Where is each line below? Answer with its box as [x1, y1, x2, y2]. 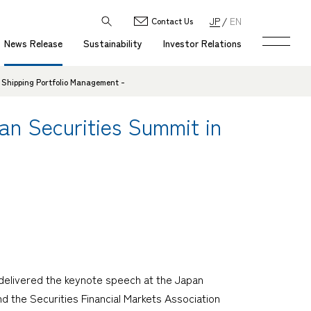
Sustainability [83, 36, 142, 50]
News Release [4, 36, 62, 50]
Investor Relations [163, 36, 242, 50]
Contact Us [151, 15, 193, 26]
